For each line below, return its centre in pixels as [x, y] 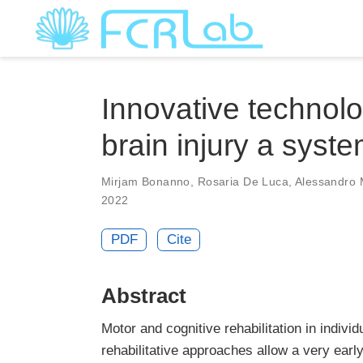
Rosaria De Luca [243, 181]
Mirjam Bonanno [146, 181]
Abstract [144, 296]
